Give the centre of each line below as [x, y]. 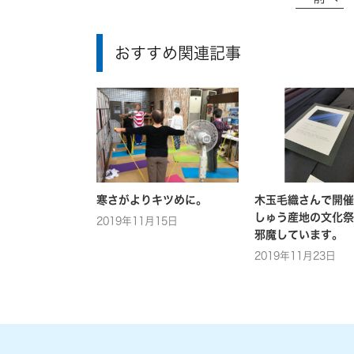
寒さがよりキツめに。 [152, 200]
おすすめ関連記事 [178, 53]
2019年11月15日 [137, 220]
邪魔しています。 [299, 234]
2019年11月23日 [295, 255]
